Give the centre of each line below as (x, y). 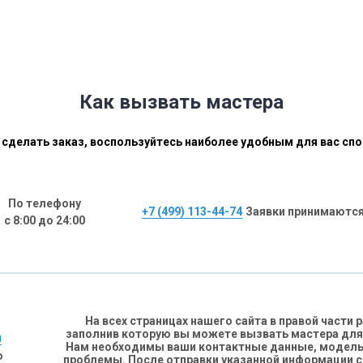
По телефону (44, 203)
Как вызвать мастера (181, 102)
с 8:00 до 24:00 (44, 220)
